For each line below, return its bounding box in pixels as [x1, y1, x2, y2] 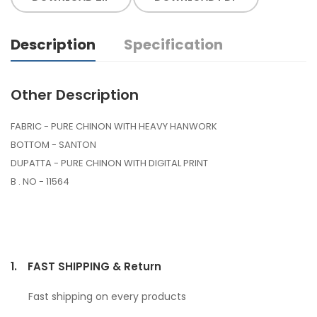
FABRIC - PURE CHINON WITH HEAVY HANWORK [11, 119, 217, 133]
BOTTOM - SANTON [11, 137, 96, 151]
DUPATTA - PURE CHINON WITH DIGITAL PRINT [11, 156, 208, 170]
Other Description [11, 84, 139, 105]
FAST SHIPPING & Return [28, 258, 161, 274]
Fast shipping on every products [28, 289, 186, 304]
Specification [124, 34, 223, 54]
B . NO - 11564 [11, 174, 69, 188]
